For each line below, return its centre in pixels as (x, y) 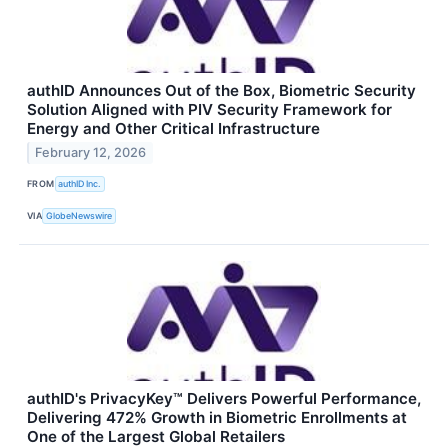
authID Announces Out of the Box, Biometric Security (221, 90)
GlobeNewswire (79, 216)
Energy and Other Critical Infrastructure (173, 128)
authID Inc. (80, 184)
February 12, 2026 (91, 153)
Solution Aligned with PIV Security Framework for (209, 109)
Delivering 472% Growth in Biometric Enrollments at (217, 417)
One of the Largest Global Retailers (156, 436)
